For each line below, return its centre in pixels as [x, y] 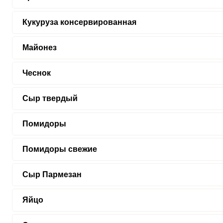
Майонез [39, 48]
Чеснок [36, 73]
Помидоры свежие [59, 149]
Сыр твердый [50, 98]
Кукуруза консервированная [79, 22]
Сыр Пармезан [52, 174]
